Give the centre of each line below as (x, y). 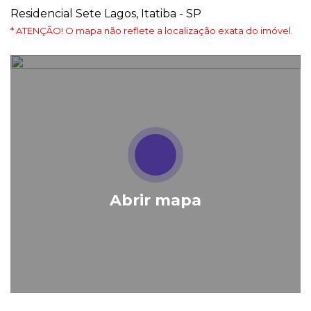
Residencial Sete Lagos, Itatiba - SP (106, 13)
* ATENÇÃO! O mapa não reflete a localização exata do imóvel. (152, 30)
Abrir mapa (155, 201)
